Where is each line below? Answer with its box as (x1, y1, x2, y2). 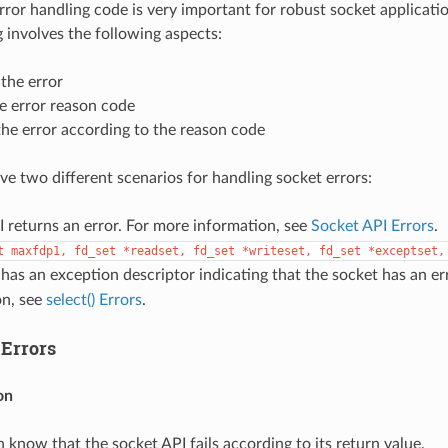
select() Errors (45, 291, 142, 308)
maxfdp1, (10, 243, 67, 258)
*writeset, (241, 243, 312, 258)
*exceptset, (367, 243, 445, 258)
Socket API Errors (310, 217, 434, 234)
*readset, (122, 243, 186, 258)
